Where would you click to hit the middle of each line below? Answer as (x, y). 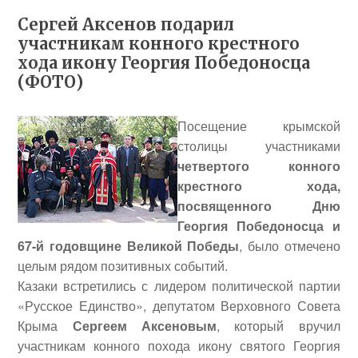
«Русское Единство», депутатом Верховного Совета (179, 306)
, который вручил (278, 326)
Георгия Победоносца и (259, 226)
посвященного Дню (259, 206)
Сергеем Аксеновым (144, 326)
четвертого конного (259, 166)
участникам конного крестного (159, 44)
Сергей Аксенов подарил (126, 24)
